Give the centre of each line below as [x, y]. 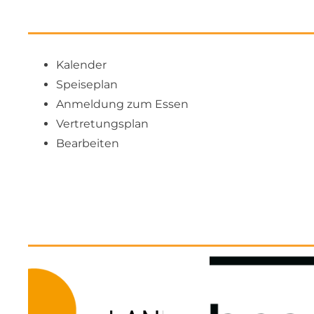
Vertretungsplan [102, 124]
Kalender [81, 65]
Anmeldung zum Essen [122, 104]
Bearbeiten [88, 143]
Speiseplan [87, 84]
